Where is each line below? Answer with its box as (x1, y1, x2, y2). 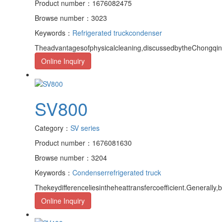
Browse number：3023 (35, 13, 107, 23)
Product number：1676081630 (35, 137, 132, 148)
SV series (70, 122, 100, 133)
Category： (35, 122, 70, 133)
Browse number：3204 (35, 152, 107, 163)
